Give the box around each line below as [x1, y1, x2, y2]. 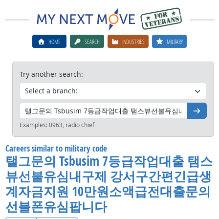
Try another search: [19, 69, 83, 79]
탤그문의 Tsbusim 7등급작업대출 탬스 [5, 152, 213, 170]
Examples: [19, 120, 49, 129]
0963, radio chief [48, 120, 94, 129]
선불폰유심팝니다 [5, 197, 107, 215]
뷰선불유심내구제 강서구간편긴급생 [5, 167, 212, 185]
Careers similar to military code [5, 142, 107, 154]
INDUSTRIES [122, 37, 145, 45]
